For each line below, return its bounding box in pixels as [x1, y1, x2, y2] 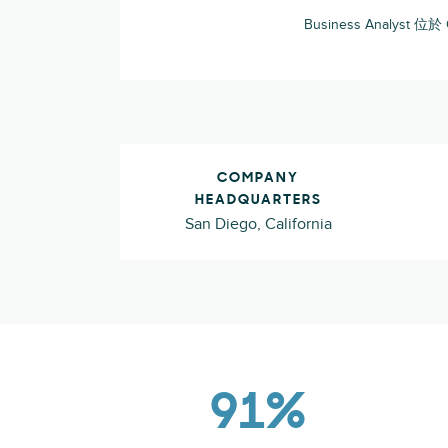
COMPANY [217, 171, 299, 186]
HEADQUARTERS [194, 193, 322, 208]
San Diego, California [184, 214, 332, 234]
